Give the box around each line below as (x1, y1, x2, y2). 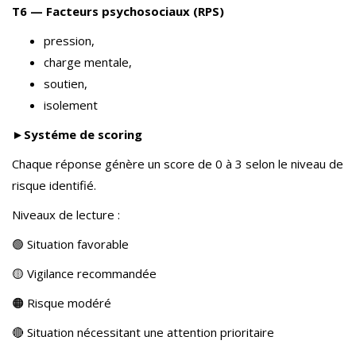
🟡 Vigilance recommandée (12, 265, 157, 281)
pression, (44, 33, 95, 48)
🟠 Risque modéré (12, 295, 111, 311)
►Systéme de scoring (12, 126, 145, 142)
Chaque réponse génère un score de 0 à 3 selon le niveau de (12, 156, 343, 172)
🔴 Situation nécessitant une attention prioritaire (12, 324, 274, 340)
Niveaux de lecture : (12, 207, 120, 222)
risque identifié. (12, 177, 96, 193)
